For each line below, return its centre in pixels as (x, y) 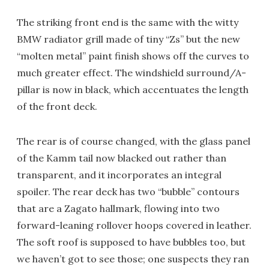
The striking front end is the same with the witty (128, 22)
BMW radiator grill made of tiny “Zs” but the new (128, 39)
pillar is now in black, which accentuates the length (133, 89)
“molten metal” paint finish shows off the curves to (133, 56)
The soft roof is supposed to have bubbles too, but (131, 242)
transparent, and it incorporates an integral (119, 175)
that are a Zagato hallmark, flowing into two (118, 208)
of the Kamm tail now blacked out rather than (122, 158)
